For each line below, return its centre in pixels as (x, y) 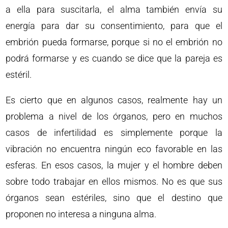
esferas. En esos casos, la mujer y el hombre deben (114, 165)
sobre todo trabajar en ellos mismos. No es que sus (114, 181)
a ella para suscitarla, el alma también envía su (114, 9)
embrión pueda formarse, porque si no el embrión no (114, 42)
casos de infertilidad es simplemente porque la (114, 133)
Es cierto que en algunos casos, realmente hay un (114, 100)
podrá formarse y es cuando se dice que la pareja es (114, 58)
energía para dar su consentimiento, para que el (114, 26)
